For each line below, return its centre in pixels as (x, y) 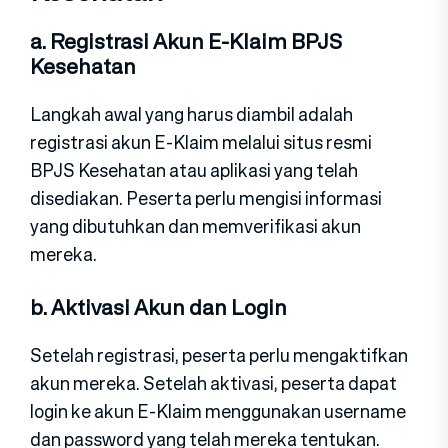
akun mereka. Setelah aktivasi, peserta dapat (213, 383)
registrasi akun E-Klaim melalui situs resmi (201, 142)
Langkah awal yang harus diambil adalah (191, 114)
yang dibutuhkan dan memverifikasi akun (195, 226)
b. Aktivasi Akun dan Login (158, 308)
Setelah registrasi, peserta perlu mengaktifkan (219, 355)
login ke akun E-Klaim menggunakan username (218, 411)
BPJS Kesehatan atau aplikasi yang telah (194, 170)
